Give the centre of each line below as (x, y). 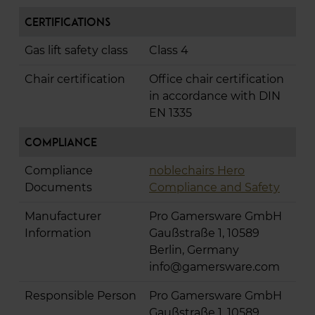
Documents (58, 188)
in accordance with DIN (215, 96)
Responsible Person (81, 296)
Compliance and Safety (214, 188)
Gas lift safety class (76, 51)
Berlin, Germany (194, 250)
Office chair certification (217, 79)
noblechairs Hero (197, 171)
